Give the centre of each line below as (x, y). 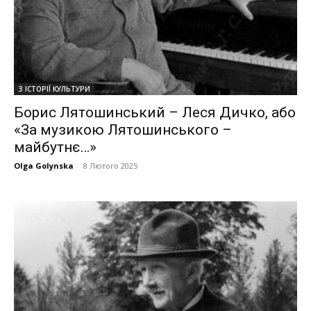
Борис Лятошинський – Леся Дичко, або (155, 112)
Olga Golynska (44, 165)
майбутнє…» (55, 147)
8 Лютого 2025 (110, 165)
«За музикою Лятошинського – (123, 129)
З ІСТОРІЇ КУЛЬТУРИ (54, 89)
